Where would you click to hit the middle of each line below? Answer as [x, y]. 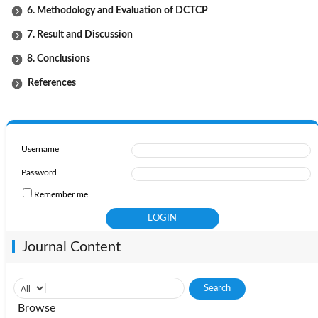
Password [39, 172]
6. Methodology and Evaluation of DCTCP [117, 10]
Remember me [61, 194]
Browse [36, 308]
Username [40, 149]
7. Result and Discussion [80, 34]
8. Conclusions [59, 59]
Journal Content [71, 247]
